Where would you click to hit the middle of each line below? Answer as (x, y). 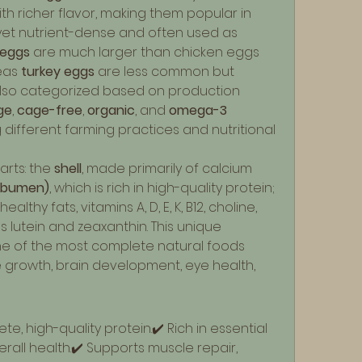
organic (111, 110)
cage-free (50, 110)
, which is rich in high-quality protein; (162, 188)
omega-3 (198, 110)
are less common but (164, 72)
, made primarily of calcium (167, 168)
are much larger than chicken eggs (145, 52)
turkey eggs (58, 72)
